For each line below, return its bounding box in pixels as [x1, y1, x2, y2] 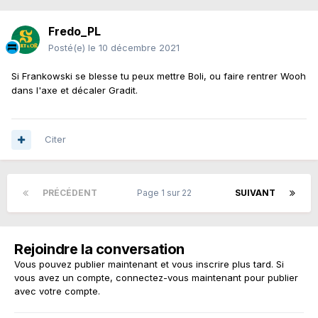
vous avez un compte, [14, 272, 116, 284]
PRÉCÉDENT [43, 187, 97, 199]
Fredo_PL [48, 24, 101, 39]
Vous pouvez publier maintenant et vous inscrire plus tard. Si [14, 258, 284, 270]
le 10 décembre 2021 [88, 42, 180, 54]
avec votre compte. [14, 285, 100, 297]
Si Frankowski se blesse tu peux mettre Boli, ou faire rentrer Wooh [11, 70, 306, 82]
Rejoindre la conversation [14, 241, 185, 258]
